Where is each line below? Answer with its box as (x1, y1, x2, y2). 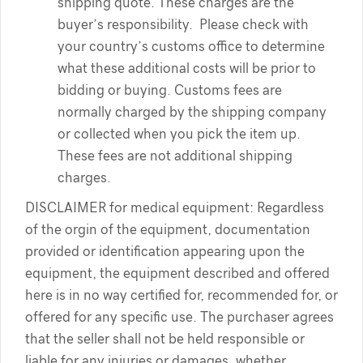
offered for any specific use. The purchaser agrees (25, 310, 334, 324)
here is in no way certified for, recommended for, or (25, 288, 338, 302)
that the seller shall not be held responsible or (25, 331, 305, 346)
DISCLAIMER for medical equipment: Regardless (25, 200, 324, 215)
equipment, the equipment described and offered (25, 266, 330, 280)
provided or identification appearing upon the (25, 244, 305, 258)
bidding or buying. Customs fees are (58, 83, 282, 97)
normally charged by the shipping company (58, 105, 327, 119)
